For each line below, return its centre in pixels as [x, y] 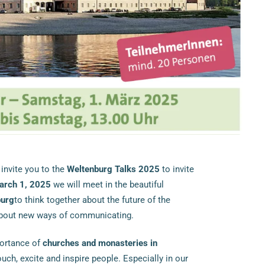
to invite [177, 169]
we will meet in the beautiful [107, 184]
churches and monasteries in [100, 243]
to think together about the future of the [92, 200]
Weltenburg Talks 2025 [113, 169]
